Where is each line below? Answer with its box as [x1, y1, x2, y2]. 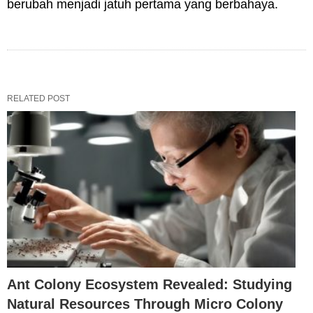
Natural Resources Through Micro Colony [7, 296, 283, 312]
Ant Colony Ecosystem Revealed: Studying [7, 276, 292, 292]
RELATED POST [7, 93, 70, 103]
